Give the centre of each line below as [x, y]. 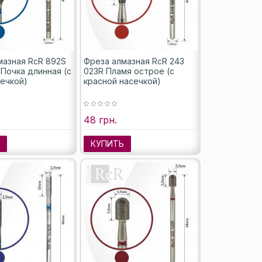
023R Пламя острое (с [129, 71]
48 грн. [101, 120]
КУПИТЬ [108, 143]
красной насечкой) [123, 81]
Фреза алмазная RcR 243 [134, 61]
